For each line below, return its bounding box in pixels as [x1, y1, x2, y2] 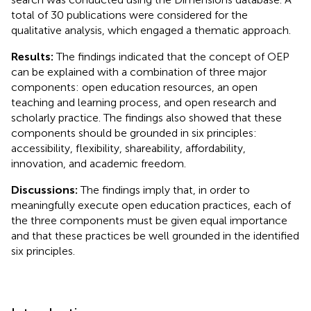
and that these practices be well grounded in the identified [11, 228, 299, 242]
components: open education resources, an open [11, 80, 258, 94]
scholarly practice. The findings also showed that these [11, 110, 282, 124]
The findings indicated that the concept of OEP [56, 49, 289, 63]
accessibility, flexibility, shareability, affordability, [11, 141, 246, 155]
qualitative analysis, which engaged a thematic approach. [11, 23, 291, 37]
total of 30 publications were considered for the [11, 8, 248, 22]
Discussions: [11, 183, 81, 196]
